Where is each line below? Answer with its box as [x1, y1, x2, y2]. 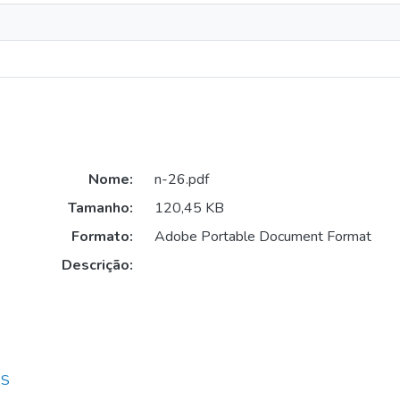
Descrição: [61, 255, 133, 276]
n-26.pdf [154, 170, 209, 190]
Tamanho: [67, 198, 133, 219]
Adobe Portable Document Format [154, 227, 371, 247]
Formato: [71, 227, 133, 247]
